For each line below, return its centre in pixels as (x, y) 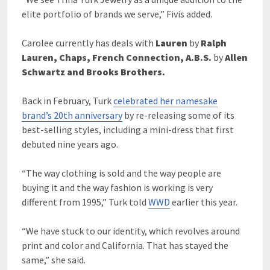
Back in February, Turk (67, 100)
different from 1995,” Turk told (85, 202)
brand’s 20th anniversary (72, 115)
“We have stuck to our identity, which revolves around (131, 231)
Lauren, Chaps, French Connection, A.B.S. (117, 57)
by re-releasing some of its (178, 115)
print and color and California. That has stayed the (125, 245)
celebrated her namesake (165, 100)
